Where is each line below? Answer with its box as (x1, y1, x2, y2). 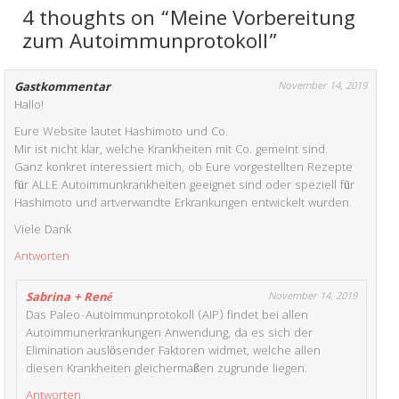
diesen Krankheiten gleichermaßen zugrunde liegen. (26, 360, 308, 380)
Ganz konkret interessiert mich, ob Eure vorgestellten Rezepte (14, 159, 354, 179)
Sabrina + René (26, 289, 113, 309)
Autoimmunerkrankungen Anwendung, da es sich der (26, 324, 313, 345)
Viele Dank (14, 221, 72, 241)
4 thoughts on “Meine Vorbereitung (22, 4, 355, 39)
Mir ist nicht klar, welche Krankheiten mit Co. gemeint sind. (14, 141, 329, 161)
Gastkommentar (14, 78, 111, 99)
